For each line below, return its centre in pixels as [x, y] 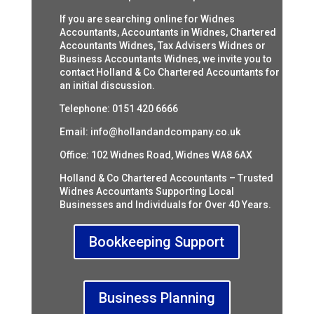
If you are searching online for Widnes [147, 19]
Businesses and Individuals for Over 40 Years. [165, 205]
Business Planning [157, 298]
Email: [75, 132]
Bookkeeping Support [157, 242]
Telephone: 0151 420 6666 [118, 109]
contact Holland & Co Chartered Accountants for [169, 73]
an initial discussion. [107, 86]
